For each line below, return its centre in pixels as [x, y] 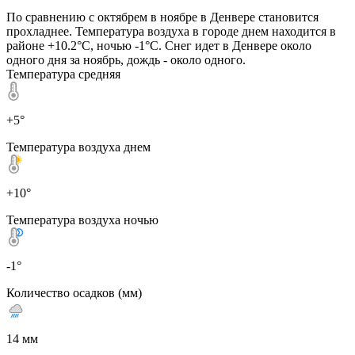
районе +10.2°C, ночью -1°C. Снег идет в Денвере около [159, 45]
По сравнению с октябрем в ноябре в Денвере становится [162, 17]
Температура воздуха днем [78, 147]
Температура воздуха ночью [82, 219]
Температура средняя [63, 74]
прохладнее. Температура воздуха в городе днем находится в [171, 31]
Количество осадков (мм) [74, 292]
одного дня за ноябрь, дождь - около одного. [126, 59]
